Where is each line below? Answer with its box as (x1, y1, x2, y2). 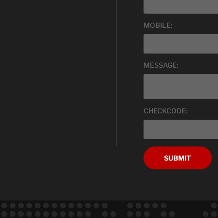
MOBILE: (144, 20, 172, 29)
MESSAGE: (144, 60, 178, 69)
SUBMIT (164, 154, 191, 163)
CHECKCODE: (144, 107, 187, 115)
